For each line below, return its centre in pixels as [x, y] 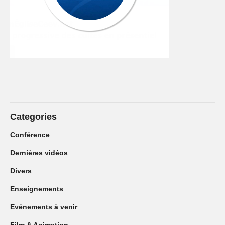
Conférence [30, 134]
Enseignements [37, 189]
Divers [21, 171]
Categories [33, 116]
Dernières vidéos [39, 152]
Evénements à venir [44, 207]
